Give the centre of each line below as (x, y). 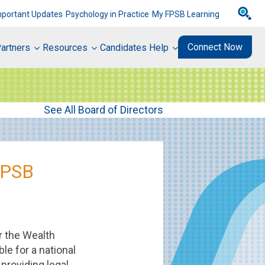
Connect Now (215, 47)
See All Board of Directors (104, 110)
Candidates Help (134, 47)
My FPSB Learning (186, 14)
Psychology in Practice (107, 14)
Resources (65, 47)
